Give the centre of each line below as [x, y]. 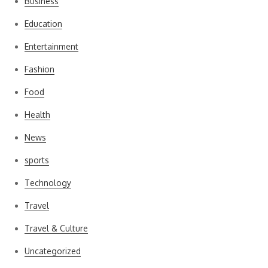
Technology [48, 183]
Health [37, 115]
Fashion [39, 69]
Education [43, 24]
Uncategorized [53, 251]
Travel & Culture [56, 228]
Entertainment [51, 46]
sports [37, 160]
